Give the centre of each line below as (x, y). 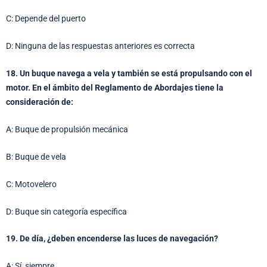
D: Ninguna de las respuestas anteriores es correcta (100, 46)
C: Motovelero (31, 184)
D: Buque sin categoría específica (66, 211)
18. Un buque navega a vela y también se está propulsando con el (129, 74)
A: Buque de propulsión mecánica (67, 129)
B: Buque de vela (36, 156)
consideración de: (40, 102)
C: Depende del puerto (46, 19)
